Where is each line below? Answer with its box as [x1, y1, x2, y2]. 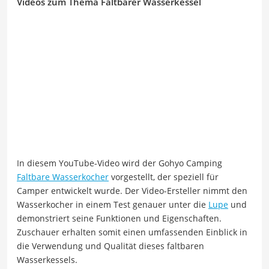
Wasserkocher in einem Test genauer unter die [17, 199, 208, 211]
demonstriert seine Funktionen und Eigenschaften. [17, 213, 222, 225]
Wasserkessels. [17, 254, 77, 266]
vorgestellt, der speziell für [109, 171, 219, 183]
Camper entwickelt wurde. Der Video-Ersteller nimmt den [17, 185, 247, 197]
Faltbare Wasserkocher [17, 171, 109, 183]
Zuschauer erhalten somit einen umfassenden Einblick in [17, 226, 247, 238]
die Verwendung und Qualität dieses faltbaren [17, 240, 204, 252]
